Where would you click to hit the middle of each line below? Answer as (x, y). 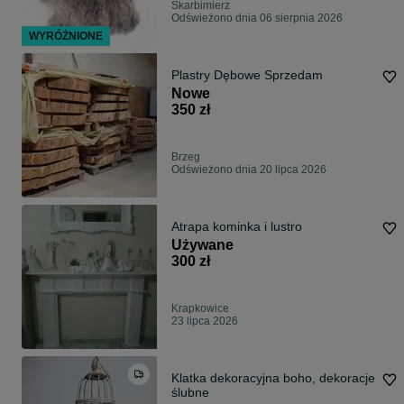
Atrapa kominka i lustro (237, 227)
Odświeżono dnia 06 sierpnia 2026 (257, 18)
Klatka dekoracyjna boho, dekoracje (273, 378)
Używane (202, 245)
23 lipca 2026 (205, 321)
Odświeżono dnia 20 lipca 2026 (249, 170)
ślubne (190, 393)
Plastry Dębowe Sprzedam (247, 75)
